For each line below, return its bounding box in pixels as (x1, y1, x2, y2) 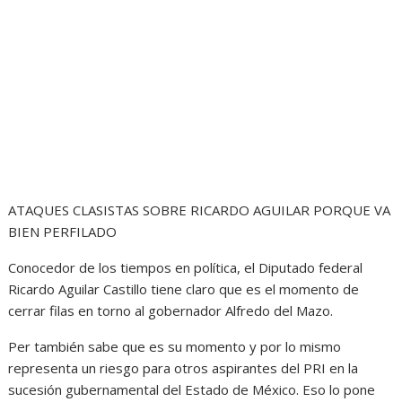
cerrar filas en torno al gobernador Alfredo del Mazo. (8, 301, 334, 320)
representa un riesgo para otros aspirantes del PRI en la (8, 359, 359, 378)
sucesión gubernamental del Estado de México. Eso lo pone (8, 380, 376, 399)
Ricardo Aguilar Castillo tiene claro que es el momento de (8, 280, 360, 299)
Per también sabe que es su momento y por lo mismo (8, 337, 342, 356)
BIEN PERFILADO (8, 223, 118, 241)
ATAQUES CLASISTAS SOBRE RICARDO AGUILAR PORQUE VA (8, 201, 391, 220)
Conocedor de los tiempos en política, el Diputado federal (8, 258, 363, 277)
